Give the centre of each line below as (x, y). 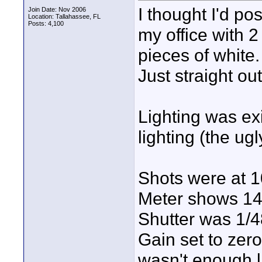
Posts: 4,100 (46, 23)
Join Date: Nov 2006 (57, 9)
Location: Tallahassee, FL (64, 16)
